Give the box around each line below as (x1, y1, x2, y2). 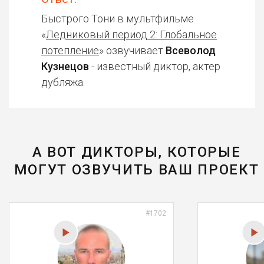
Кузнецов (41, 60, 89, 72)
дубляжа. (41, 76, 85, 88)
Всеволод (166, 44, 216, 57)
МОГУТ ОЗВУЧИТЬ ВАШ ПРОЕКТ (14, 161, 259, 178)
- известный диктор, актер (89, 60, 220, 72)
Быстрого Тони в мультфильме (41, 12, 194, 25)
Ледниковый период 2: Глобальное (46, 28, 217, 41)
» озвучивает (99, 44, 166, 57)
